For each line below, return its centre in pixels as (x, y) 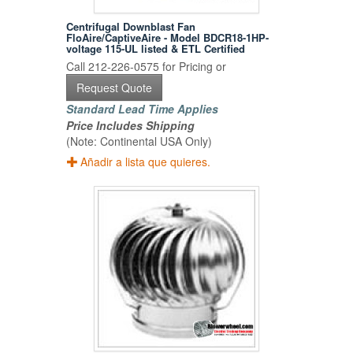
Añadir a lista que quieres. (146, 162)
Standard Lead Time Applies (143, 109)
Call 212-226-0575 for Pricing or (147, 67)
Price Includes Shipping (131, 126)
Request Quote (115, 88)
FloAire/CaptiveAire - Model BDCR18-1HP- (168, 38)
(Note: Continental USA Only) (139, 141)
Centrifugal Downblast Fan (131, 27)
